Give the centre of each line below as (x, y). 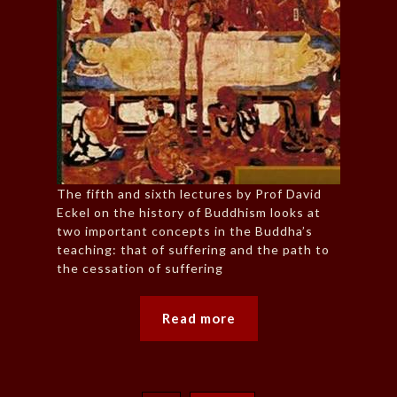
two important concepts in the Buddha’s (185, 231)
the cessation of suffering (140, 269)
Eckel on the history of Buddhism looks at (189, 213)
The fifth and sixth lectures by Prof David (189, 194)
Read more (198, 319)
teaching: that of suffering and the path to (193, 250)
